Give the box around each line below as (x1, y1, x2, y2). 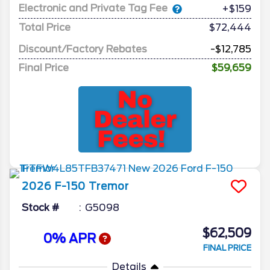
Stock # (22, 201, 59, 213)
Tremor (89, 180, 129, 192)
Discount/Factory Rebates (19, 43, 147, 55)
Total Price (19, 21, 71, 33)
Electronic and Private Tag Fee (19, 2, 168, 14)
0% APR (43, 231, 99, 246)
